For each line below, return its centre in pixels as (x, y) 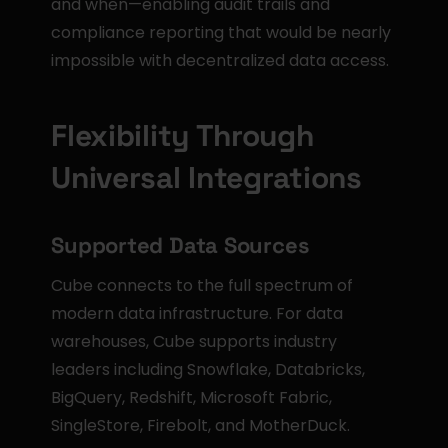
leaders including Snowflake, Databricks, (208, 369)
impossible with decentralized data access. (220, 60)
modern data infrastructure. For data (197, 313)
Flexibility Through (182, 135)
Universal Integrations (206, 177)
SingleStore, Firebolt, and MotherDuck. (201, 425)
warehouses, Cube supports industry (194, 341)
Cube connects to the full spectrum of (202, 285)
